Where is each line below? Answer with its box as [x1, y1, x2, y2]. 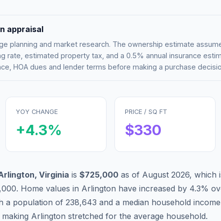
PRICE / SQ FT [125, 108, 167, 115]
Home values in [21, 183, 81, 193]
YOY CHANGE [16, 108, 58, 115]
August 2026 [142, 169, 189, 180]
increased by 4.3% [137, 183, 209, 193]
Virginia [39, 169, 69, 180]
